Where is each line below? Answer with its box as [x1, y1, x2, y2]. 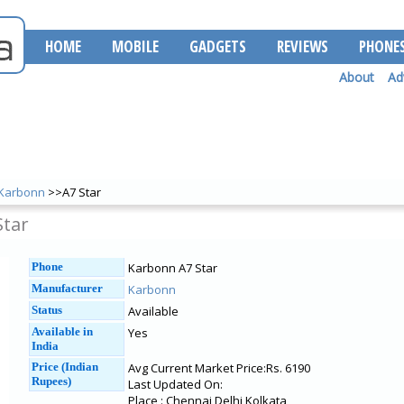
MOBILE [112, 36, 159, 57]
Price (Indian [32, 360, 98, 373]
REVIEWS [277, 36, 328, 57]
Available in [32, 325, 93, 338]
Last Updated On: [128, 376, 223, 392]
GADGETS [189, 36, 246, 57]
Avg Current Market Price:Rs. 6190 [128, 360, 310, 376]
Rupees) [32, 374, 71, 388]
